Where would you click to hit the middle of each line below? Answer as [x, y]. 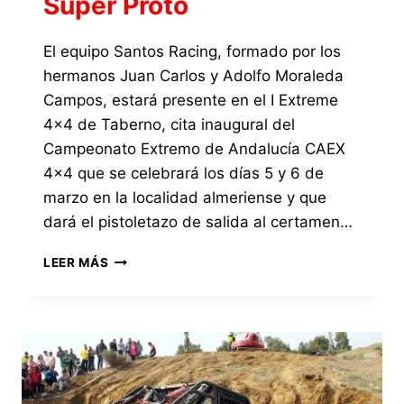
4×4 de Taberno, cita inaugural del [169, 125]
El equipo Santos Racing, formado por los [192, 52]
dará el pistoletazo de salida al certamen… [198, 222]
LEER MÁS [76, 263]
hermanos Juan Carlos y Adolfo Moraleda [193, 76]
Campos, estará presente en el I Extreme [191, 101]
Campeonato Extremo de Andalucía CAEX [194, 149]
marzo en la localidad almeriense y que [185, 198]
